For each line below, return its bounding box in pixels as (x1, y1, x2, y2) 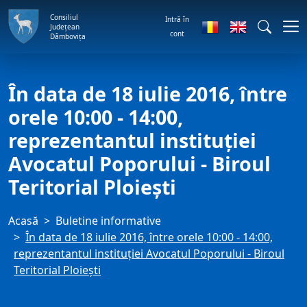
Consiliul (50, 12, 78, 22)
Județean (50, 21, 79, 32)
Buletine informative (56, 213, 161, 228)
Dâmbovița (50, 31, 86, 41)
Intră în (164, 14, 189, 24)
